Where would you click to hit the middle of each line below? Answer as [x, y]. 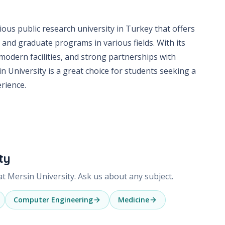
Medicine [134, 199]
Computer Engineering [53, 199]
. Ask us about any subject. [124, 176]
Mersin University [41, 176]
